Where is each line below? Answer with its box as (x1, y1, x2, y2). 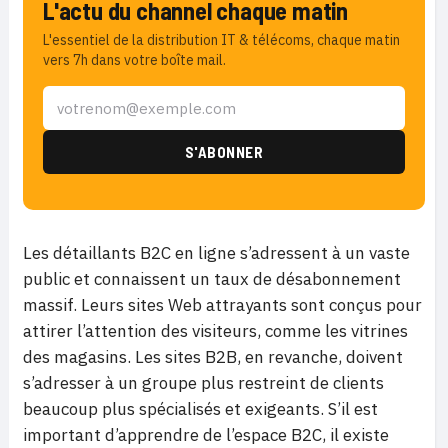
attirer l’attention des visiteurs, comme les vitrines (23, 320, 408, 342)
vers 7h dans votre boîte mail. (43, 51, 226, 69)
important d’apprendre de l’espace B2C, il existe (23, 424, 389, 446)
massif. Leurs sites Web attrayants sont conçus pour (23, 294, 422, 316)
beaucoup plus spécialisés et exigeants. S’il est (23, 398, 378, 420)
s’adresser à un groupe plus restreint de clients (23, 372, 384, 394)
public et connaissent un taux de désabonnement (23, 268, 401, 290)
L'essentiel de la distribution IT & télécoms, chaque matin (43, 31, 400, 49)
